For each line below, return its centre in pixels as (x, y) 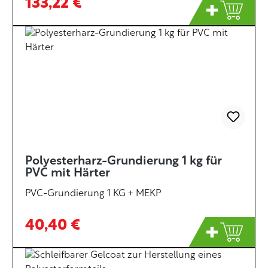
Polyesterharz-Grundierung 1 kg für (123, 162)
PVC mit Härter (68, 173)
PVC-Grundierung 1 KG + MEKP (93, 194)
